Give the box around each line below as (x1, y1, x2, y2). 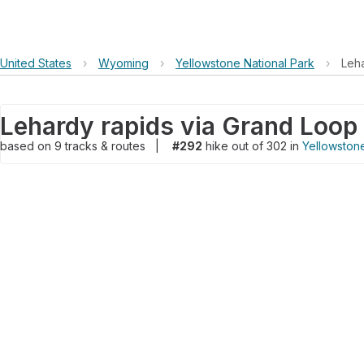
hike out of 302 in (202, 139, 302, 153)
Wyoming (98, 56, 149, 70)
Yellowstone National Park (175, 56, 314, 70)
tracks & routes (65, 139, 149, 153)
